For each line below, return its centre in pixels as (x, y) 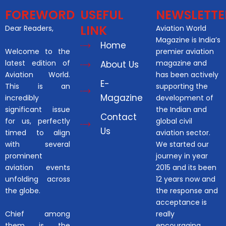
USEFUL (102, 15)
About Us (120, 64)
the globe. (23, 190)
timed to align (38, 132)
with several (38, 144)
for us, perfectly (38, 121)
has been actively (187, 74)
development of (184, 98)
